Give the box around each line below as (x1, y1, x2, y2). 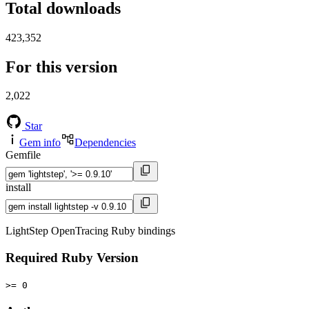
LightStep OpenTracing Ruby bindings (6, 225, 175, 237)
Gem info (19, 137, 61, 149)
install (6, 181, 31, 194)
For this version (6, 57, 117, 76)
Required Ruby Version (6, 250, 139, 266)
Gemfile (6, 149, 41, 161)
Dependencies (74, 137, 136, 149)
